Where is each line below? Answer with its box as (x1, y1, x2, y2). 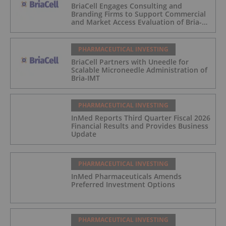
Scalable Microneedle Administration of (71, 65, 207, 75)
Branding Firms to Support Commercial (71, 9, 206, 19)
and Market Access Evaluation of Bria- (71, 17, 202, 27)
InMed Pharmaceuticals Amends (71, 172, 182, 182)
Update (71, 129, 96, 139)
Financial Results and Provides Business (71, 121, 208, 131)
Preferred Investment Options (71, 180, 175, 190)
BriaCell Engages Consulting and (71, 1, 182, 11)
